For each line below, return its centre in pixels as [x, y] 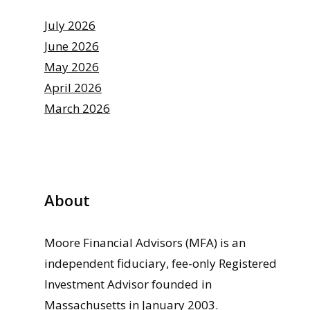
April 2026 [73, 87]
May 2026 [72, 66]
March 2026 [77, 108]
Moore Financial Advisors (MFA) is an [145, 242]
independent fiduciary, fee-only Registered [161, 263]
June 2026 [72, 46]
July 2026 [70, 25]
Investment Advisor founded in [128, 284]
